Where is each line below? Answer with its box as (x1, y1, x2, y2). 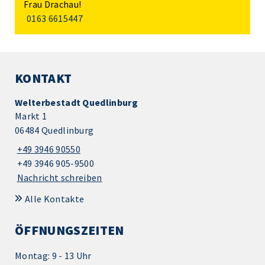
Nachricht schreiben (17, 172, 102, 184)
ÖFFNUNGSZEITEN (15, 222, 124, 239)
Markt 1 (15, 110, 47, 122)
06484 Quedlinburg (15, 124, 94, 137)
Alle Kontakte (25, 193, 85, 205)
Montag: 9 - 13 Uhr (15, 250, 92, 262)
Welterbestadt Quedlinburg (15, 96, 138, 109)
